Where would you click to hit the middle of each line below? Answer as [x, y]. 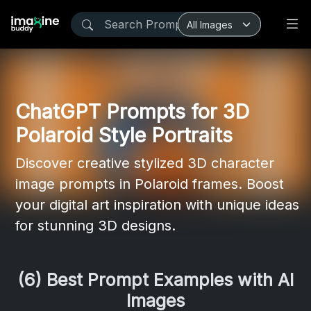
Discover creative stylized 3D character [145, 163]
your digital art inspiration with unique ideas [157, 205]
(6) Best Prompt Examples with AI [155, 280]
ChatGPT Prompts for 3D [132, 111]
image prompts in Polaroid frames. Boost [150, 184]
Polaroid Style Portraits [124, 135]
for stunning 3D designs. [95, 226]
